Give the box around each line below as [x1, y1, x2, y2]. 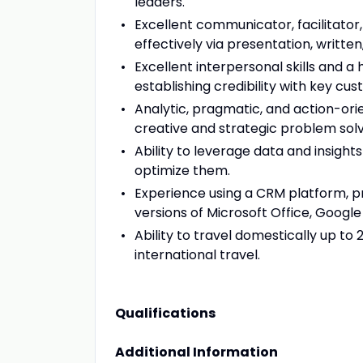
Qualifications [115, 304, 216, 322]
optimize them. [135, 161, 230, 180]
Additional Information [115, 343, 278, 361]
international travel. [135, 246, 260, 264]
